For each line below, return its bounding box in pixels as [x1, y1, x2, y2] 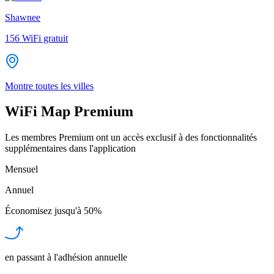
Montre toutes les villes [5, 80, 94, 91]
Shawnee [5, 12, 40, 23]
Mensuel [5, 164, 38, 175]
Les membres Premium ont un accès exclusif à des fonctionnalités [5, 132, 257, 143]
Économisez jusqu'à [5, 206, 81, 217]
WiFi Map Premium [5, 103, 133, 120]
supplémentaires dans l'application [5, 143, 136, 154]
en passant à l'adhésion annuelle [5, 252, 127, 263]
